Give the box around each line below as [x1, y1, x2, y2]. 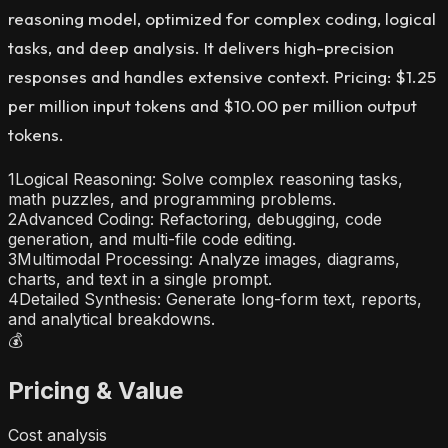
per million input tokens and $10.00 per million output [8, 95, 417, 117]
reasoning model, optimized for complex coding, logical [8, 8, 436, 30]
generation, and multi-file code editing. [8, 229, 296, 250]
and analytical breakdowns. [8, 309, 215, 330]
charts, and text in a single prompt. [8, 269, 272, 290]
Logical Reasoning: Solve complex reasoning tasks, [15, 169, 403, 190]
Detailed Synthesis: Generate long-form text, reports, [19, 289, 422, 310]
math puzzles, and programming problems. [8, 189, 336, 210]
